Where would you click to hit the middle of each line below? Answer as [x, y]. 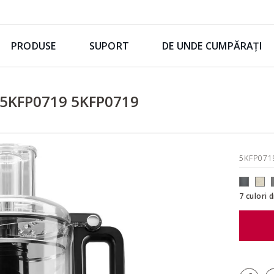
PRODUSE [34, 46]
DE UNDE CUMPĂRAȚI [212, 46]
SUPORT [109, 46]
